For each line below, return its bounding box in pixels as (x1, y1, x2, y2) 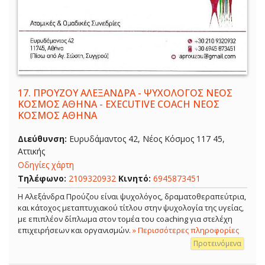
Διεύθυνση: (18, 133, 69, 145)
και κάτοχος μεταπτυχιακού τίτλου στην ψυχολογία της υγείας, (18, 202, 244, 214)
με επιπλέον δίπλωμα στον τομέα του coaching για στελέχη (18, 214, 232, 225)
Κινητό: (118, 173, 153, 185)
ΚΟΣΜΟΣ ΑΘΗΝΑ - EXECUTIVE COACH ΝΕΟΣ (18, 97, 219, 111)
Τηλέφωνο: (18, 173, 69, 185)
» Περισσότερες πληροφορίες (132, 225, 239, 236)
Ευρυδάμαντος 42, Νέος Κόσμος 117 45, (69, 133, 225, 145)
